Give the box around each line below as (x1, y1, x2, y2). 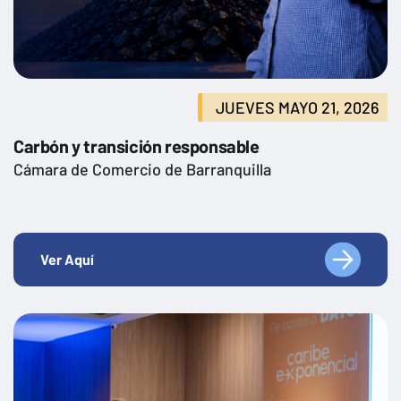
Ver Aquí (40, 251, 94, 269)
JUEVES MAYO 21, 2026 (216, 98, 379, 118)
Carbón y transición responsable (13, 135, 260, 158)
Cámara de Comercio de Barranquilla (13, 159, 271, 180)
